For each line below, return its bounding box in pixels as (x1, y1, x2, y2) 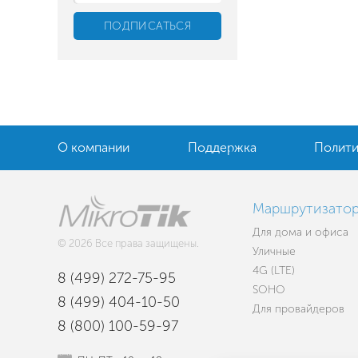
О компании (58, 140, 129, 155)
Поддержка (187, 140, 257, 155)
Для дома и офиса (253, 225, 349, 239)
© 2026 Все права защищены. (58, 237, 199, 249)
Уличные (253, 245, 296, 258)
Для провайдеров (253, 302, 345, 316)
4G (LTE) (253, 264, 296, 277)
